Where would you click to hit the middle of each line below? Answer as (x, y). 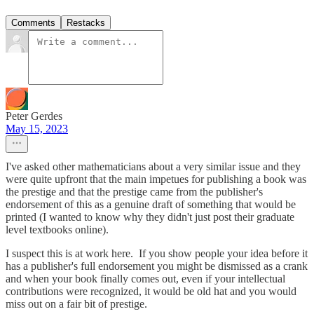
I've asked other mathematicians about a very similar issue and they (153, 167)
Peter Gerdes (34, 116)
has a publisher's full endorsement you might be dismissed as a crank (157, 266)
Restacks (86, 23)
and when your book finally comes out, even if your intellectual (145, 279)
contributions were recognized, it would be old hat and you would (151, 292)
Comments (33, 23)
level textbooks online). (57, 230)
